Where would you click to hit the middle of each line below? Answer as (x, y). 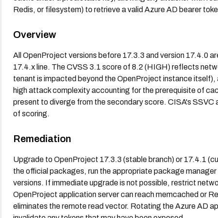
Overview (34, 34)
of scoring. (31, 113)
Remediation (42, 138)
